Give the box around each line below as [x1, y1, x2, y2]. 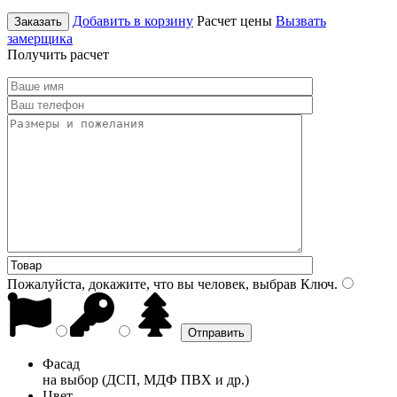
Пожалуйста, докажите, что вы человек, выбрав [7, 276, 297, 292]
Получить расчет [7, 46, 109, 62]
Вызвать [276, 12, 326, 28]
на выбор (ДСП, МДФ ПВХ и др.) [43, 371, 249, 387]
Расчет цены [197, 12, 272, 28]
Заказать [14, 14, 62, 28]
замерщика [7, 30, 73, 46]
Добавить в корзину [73, 12, 193, 28]
